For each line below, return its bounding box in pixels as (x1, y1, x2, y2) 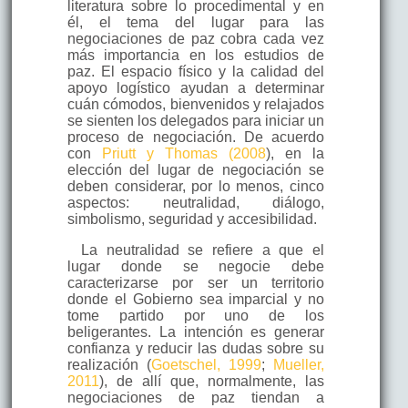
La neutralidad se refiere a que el (80, 241, 325, 258)
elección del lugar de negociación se (66, 161, 325, 178)
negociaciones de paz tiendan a (66, 389, 325, 405)
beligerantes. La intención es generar (66, 323, 325, 340)
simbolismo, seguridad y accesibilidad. (66, 210, 317, 227)
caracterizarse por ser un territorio (66, 274, 325, 291)
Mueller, (273, 356, 325, 372)
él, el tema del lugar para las (66, 14, 325, 30)
